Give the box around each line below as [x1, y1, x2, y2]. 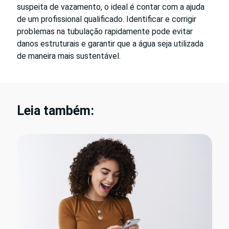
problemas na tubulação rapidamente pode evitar [17, 26, 193, 36]
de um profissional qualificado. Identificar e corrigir [17, 14, 196, 24]
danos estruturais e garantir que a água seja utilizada [17, 38, 203, 49]
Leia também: [17, 103, 94, 118]
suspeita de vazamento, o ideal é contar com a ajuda [17, 2, 204, 12]
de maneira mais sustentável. [17, 51, 121, 61]
